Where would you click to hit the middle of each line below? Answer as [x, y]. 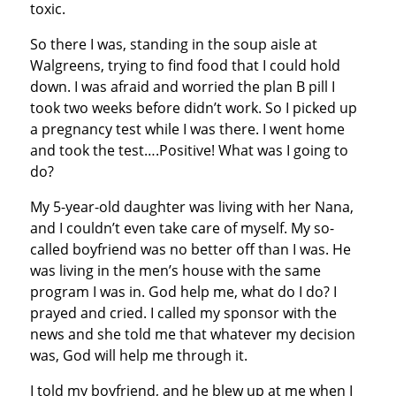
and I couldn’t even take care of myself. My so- [182, 228]
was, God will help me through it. [138, 355]
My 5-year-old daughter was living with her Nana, [191, 206]
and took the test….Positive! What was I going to [189, 150]
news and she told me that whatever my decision [192, 334]
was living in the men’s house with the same [175, 270]
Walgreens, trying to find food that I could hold [185, 65]
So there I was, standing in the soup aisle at [173, 44]
